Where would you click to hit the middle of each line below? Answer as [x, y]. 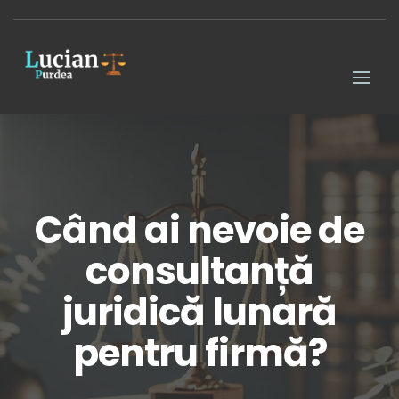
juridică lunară [199, 312]
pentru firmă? [199, 353]
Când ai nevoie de [199, 230]
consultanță [199, 271]
